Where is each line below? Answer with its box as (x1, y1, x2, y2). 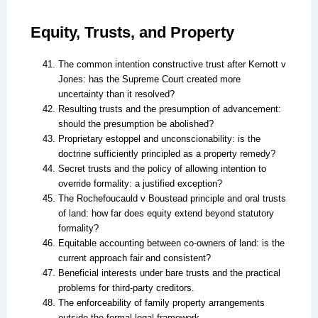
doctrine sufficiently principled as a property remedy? (57, 148, 275, 160)
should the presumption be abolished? (57, 119, 214, 130)
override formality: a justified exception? (57, 178, 222, 190)
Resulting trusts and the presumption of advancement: (57, 104, 281, 115)
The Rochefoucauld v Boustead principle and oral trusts (57, 193, 286, 204)
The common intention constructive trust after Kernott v (57, 59, 286, 70)
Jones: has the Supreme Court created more (57, 74, 241, 85)
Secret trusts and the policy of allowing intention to (57, 163, 266, 175)
